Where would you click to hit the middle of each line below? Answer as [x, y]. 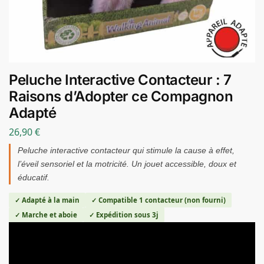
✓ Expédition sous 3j [124, 214]
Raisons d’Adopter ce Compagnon [121, 96]
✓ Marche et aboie [46, 214]
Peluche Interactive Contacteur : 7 [120, 80]
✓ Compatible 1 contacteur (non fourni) [159, 200]
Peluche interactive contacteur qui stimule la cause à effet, [126, 150]
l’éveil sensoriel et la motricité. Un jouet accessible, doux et [127, 164]
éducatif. [34, 177]
